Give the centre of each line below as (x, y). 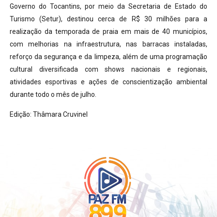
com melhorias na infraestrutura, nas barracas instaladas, (108, 44)
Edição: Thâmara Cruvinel (49, 114)
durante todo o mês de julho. (53, 95)
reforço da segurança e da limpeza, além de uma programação (108, 57)
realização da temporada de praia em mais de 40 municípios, (108, 32)
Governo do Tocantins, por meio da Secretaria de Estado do (108, 7)
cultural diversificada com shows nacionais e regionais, (108, 70)
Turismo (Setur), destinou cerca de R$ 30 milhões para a (108, 19)
